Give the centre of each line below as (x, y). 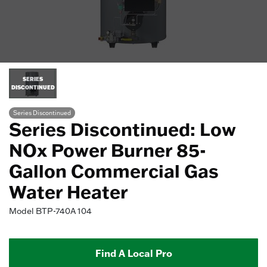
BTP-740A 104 (64, 211)
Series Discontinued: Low (122, 129)
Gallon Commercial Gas (114, 171)
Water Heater (69, 192)
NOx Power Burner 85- (108, 150)
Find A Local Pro (133, 253)
